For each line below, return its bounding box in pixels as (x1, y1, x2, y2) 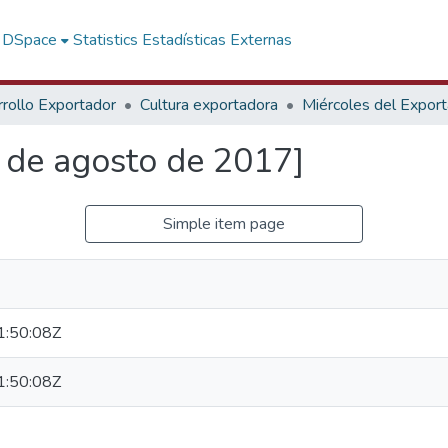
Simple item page (163, 213, 285, 235)
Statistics (73, 29, 139, 51)
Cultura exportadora (140, 94, 278, 116)
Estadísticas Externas (142, 29, 293, 51)
